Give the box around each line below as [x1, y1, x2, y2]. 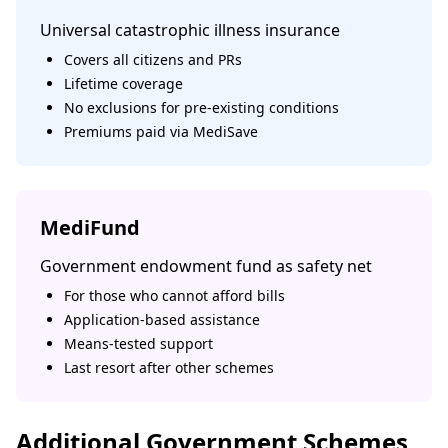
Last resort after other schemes [64, 358, 274, 377]
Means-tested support [64, 334, 213, 353]
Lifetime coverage [64, 74, 183, 93]
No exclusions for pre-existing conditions [64, 98, 339, 117]
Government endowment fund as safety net [40, 255, 372, 277]
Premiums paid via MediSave [64, 122, 258, 141]
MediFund [40, 214, 140, 241]
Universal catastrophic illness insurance [40, 19, 340, 41]
